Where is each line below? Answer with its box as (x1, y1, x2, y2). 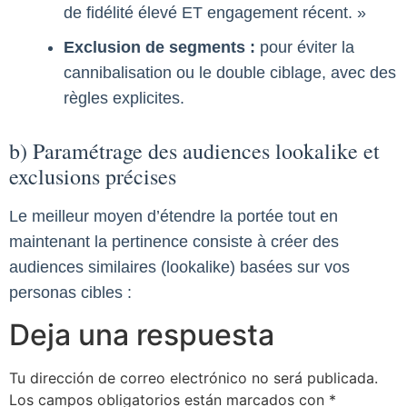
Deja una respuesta (9, 317, 274, 353)
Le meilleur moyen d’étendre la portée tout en (9, 206, 338, 225)
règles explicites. (64, 88, 184, 107)
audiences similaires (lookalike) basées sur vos (9, 257, 350, 276)
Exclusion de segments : (64, 37, 255, 56)
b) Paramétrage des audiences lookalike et (9, 135, 380, 165)
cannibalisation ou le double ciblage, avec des (64, 63, 396, 82)
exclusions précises (9, 161, 176, 191)
